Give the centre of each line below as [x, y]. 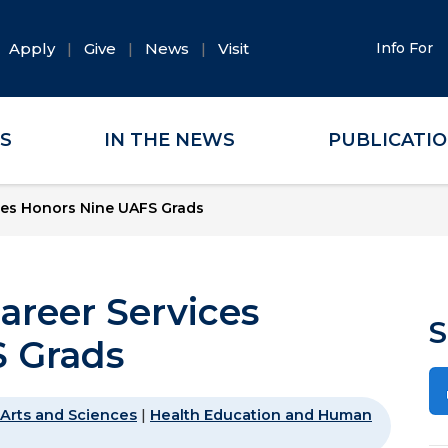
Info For [407, 48]
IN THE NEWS [169, 140]
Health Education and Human [261, 415]
